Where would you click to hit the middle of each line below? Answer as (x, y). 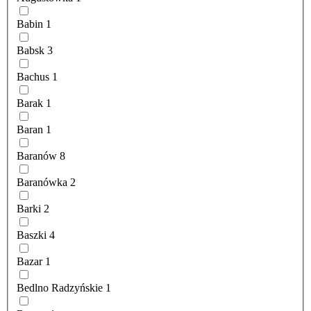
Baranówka (42, 183)
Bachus (33, 77)
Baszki (32, 235)
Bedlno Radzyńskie (60, 288)
